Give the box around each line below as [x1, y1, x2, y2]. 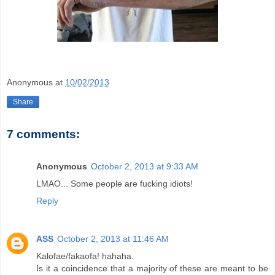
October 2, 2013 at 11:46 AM [57, 233, 169, 244]
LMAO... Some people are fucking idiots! [36, 178, 193, 188]
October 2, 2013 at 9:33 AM [91, 161, 198, 171]
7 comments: [7, 128, 80, 141]
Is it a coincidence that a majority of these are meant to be [36, 263, 268, 273]
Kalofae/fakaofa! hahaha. [36, 250, 134, 261]
